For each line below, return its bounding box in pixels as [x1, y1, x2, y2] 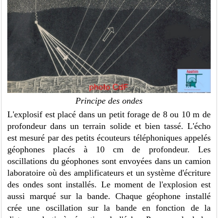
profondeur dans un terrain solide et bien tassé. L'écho [7, 121, 211, 131]
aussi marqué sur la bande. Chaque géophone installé [7, 191, 211, 201]
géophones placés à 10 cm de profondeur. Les [7, 145, 211, 155]
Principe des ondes [75, 96, 143, 106]
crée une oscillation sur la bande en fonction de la [7, 203, 211, 213]
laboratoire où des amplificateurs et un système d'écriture [7, 168, 211, 178]
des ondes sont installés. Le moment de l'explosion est [7, 180, 211, 190]
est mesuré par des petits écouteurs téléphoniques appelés [7, 133, 211, 143]
